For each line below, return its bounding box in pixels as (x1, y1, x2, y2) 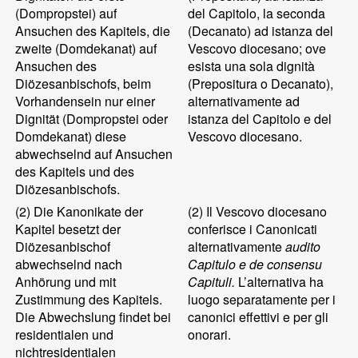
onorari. (188, 325, 232, 344)
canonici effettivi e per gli (188, 308, 329, 326)
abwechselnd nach (15, 255, 123, 273)
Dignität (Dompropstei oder (15, 109, 169, 128)
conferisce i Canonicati (188, 220, 318, 238)
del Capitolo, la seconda (188, 4, 326, 22)
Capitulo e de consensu (188, 255, 323, 273)
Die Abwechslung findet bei (15, 308, 172, 326)
